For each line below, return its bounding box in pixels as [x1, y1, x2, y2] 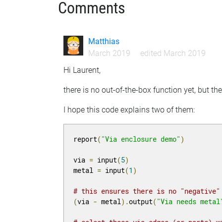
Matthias [88, 37, 119, 47]
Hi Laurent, [63, 65, 101, 75]
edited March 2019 [140, 49, 206, 58]
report [73, 134, 98, 144]
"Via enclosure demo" [101, 134, 181, 144]
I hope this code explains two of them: [63, 105, 195, 115]
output [129, 197, 153, 207]
